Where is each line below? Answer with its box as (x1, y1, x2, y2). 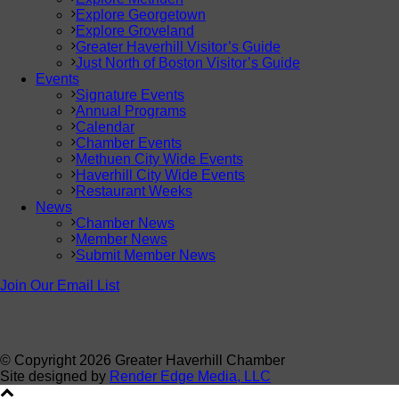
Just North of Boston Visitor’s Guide (76, 55, 300, 71)
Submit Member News (76, 248, 216, 264)
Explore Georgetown (76, 7, 206, 23)
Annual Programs (76, 103, 186, 119)
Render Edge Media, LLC (110, 369, 271, 385)
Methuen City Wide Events (76, 151, 243, 167)
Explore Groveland (76, 23, 194, 39)
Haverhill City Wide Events (76, 167, 245, 183)
